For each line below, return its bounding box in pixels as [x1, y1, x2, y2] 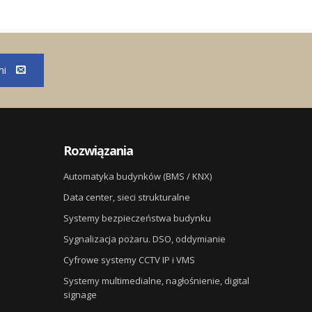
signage [63, 288, 97, 301]
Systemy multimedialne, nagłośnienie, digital [63, 274, 249, 287]
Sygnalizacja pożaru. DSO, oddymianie [63, 232, 226, 245]
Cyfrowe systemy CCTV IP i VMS [63, 253, 195, 266]
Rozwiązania [63, 141, 133, 159]
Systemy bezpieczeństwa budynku [63, 211, 211, 224]
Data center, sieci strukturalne [63, 190, 190, 203]
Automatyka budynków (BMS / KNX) [63, 169, 212, 182]
